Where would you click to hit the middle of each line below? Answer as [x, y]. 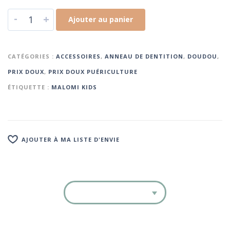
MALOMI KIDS [74, 87]
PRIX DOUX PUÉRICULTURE [93, 71]
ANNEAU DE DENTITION [144, 56]
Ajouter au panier [101, 19]
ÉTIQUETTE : [30, 87]
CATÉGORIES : [32, 56]
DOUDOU [202, 56]
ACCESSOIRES [78, 56]
